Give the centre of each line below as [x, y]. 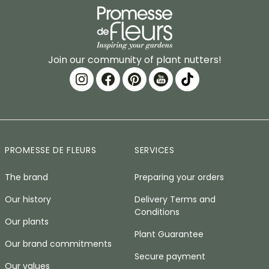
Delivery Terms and [175, 199]
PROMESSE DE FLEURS [51, 150]
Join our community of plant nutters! [134, 60]
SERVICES [155, 150]
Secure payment [170, 256]
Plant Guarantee [169, 234]
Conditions [157, 212]
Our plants [27, 222]
